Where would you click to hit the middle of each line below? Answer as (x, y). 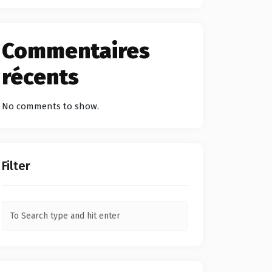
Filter (16, 166)
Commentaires (76, 51)
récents (40, 77)
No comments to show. (50, 106)
